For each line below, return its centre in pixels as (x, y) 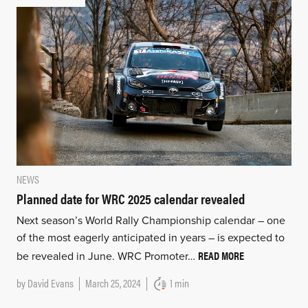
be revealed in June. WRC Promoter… (107, 257)
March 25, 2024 (113, 283)
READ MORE (221, 256)
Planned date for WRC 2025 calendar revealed (130, 199)
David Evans (50, 283)
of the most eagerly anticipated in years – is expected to (150, 238)
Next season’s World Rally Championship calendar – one (151, 221)
